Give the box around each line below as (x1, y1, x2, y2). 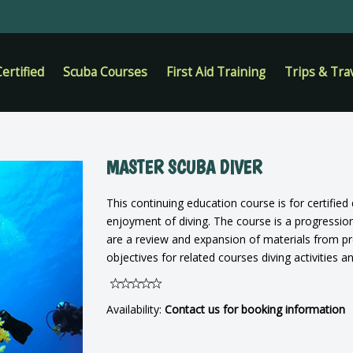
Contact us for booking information (164, 302, 345, 317)
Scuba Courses (63, 64, 147, 80)
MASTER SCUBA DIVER (106, 156, 262, 179)
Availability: (106, 302, 165, 317)
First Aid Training (166, 64, 266, 80)
